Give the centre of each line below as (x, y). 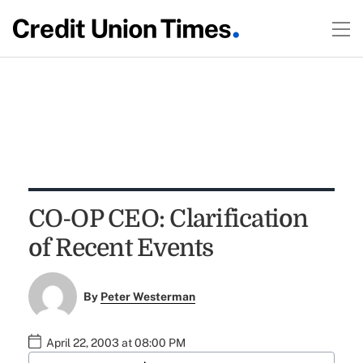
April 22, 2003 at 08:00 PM (115, 343)
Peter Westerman (148, 297)
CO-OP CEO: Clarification (168, 219)
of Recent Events (121, 248)
